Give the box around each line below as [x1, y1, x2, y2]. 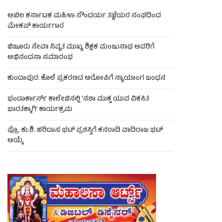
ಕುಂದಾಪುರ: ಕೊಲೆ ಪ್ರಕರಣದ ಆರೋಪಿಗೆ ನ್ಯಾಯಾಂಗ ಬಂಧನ [7, 73, 166, 85]
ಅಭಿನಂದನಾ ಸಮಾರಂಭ [7, 52, 74, 64]
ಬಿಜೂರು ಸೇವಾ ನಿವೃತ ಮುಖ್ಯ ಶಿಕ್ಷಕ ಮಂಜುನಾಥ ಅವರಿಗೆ [7, 42, 155, 54]
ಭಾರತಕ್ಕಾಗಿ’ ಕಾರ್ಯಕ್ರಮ [7, 104, 72, 116]
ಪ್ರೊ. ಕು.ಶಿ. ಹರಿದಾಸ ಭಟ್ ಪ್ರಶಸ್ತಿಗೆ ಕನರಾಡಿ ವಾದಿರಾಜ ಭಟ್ [7, 125, 163, 137]
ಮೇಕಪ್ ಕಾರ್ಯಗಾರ [7, 21, 64, 33]
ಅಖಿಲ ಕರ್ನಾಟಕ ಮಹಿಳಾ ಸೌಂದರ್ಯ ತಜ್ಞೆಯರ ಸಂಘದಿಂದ [7, 10, 161, 22]
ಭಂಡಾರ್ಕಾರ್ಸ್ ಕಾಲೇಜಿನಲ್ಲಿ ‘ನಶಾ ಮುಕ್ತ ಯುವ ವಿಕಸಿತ [7, 94, 149, 106]
